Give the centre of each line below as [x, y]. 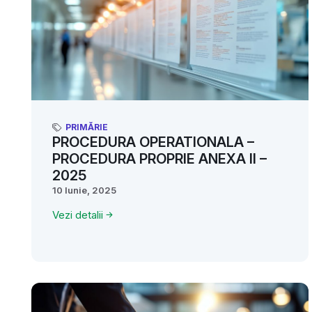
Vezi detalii [78, 214]
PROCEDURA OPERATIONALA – [153, 142]
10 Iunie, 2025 [84, 190]
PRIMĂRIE [87, 127]
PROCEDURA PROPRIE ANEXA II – [159, 158]
